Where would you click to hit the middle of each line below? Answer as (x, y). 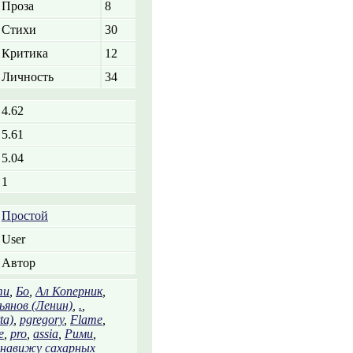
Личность (28, 77)
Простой (25, 216)
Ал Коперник (69, 291)
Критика (25, 53)
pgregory (42, 320)
